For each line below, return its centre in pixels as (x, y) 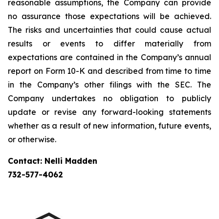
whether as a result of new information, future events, (109, 126)
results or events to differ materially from (109, 44)
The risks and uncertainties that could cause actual (109, 30)
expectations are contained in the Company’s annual (109, 57)
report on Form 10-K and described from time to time (109, 71)
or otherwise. (32, 139)
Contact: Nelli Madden (53, 161)
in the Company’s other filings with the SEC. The (109, 85)
